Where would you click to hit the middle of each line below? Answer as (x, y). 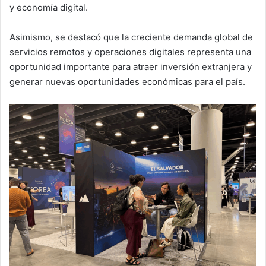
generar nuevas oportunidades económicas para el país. (127, 82)
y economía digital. (49, 8)
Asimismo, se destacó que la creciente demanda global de (131, 37)
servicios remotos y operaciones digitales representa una (130, 52)
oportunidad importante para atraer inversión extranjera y (131, 67)
